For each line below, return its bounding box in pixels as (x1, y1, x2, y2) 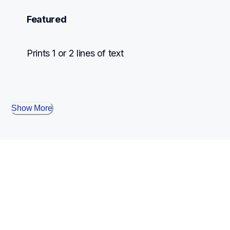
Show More (11, 104, 52, 113)
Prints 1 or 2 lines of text (27, 48, 124, 59)
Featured (27, 14, 67, 25)
